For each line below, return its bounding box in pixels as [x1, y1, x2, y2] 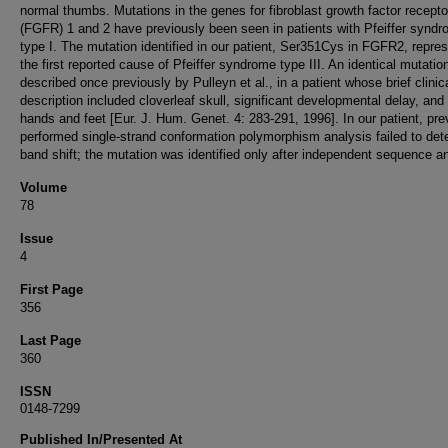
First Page [20, 282, 83, 297]
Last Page [20, 333, 81, 348]
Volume [20, 180, 67, 195]
